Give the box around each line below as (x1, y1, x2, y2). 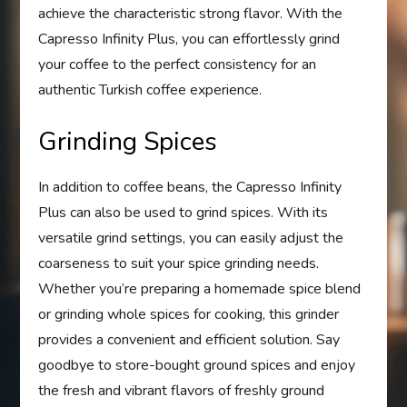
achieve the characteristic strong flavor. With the (38, 4, 343, 25)
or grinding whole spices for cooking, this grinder (38, 304, 340, 325)
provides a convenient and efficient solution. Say (38, 330, 341, 351)
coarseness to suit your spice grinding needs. (38, 253, 320, 274)
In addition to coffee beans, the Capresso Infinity (38, 177, 342, 198)
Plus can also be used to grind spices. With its (38, 203, 329, 223)
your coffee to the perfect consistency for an (38, 55, 317, 75)
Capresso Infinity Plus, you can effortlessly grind (38, 29, 341, 50)
